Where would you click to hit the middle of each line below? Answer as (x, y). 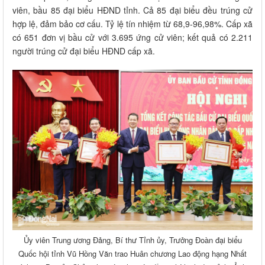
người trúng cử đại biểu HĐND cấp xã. (84, 51)
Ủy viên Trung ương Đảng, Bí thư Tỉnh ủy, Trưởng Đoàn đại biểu (132, 240)
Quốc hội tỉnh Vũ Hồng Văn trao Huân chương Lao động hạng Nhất (132, 254)
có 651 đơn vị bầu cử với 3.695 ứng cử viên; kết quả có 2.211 (132, 38)
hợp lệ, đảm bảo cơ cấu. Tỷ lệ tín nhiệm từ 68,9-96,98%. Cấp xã (132, 24)
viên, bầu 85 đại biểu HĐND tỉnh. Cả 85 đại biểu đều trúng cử (132, 10)
